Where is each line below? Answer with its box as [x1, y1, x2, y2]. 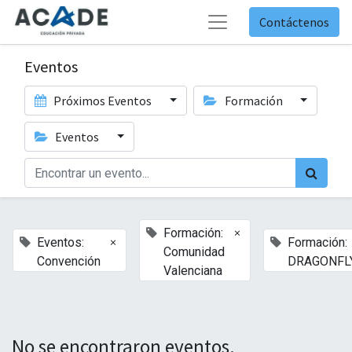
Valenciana [163, 263, 222, 278]
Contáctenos [259, 14, 329, 30]
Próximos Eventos [51, 93, 155, 108]
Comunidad [163, 244, 225, 259]
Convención [37, 254, 101, 269]
